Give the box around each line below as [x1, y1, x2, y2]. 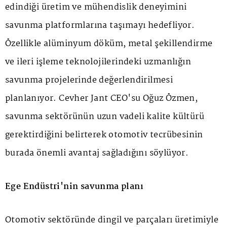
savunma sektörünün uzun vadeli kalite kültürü [5, 110, 204, 124]
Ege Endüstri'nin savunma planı [5, 180, 143, 194]
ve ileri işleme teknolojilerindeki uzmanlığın [5, 55, 191, 69]
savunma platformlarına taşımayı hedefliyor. [5, 19, 195, 33]
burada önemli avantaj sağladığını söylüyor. [5, 146, 189, 161]
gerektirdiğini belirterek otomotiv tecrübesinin [5, 128, 203, 142]
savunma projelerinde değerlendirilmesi [5, 73, 173, 88]
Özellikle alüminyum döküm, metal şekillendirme [5, 37, 213, 51]
